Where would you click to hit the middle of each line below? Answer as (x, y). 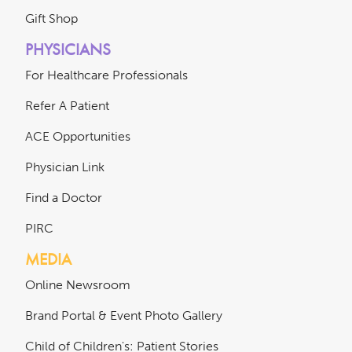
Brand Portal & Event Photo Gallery (124, 315)
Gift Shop (51, 18)
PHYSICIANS (68, 49)
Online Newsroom (78, 284)
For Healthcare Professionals (106, 75)
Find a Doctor (64, 197)
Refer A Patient (67, 105)
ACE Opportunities (78, 136)
